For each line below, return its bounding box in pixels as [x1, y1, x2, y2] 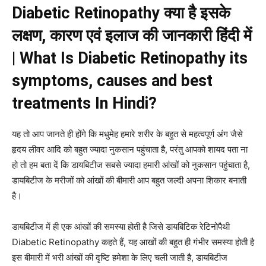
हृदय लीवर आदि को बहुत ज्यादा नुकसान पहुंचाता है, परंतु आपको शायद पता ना [12, 144, 248, 156]
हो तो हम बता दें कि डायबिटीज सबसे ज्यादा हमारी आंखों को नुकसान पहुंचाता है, [12, 159, 250, 171]
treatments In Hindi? [12, 94, 157, 113]
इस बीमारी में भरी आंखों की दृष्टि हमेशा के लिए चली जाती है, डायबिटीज [12, 252, 227, 264]
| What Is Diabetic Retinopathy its [12, 49, 248, 68]
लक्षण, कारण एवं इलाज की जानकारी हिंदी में [12, 26, 252, 46]
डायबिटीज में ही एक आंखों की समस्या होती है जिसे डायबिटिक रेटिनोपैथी [12, 221, 230, 233]
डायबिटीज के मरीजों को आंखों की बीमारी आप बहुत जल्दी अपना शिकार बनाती [12, 175, 246, 186]
